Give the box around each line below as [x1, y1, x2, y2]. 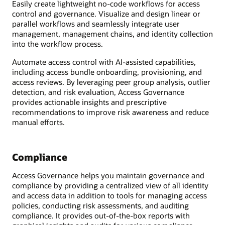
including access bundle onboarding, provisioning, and [12, 67, 202, 77]
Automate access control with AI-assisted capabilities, [12, 57, 196, 67]
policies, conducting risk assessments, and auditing [12, 200, 189, 210]
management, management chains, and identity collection [12, 29, 213, 39]
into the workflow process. [12, 39, 103, 49]
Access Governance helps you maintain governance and [12, 170, 204, 180]
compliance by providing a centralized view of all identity [12, 180, 208, 190]
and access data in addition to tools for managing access [12, 190, 207, 200]
